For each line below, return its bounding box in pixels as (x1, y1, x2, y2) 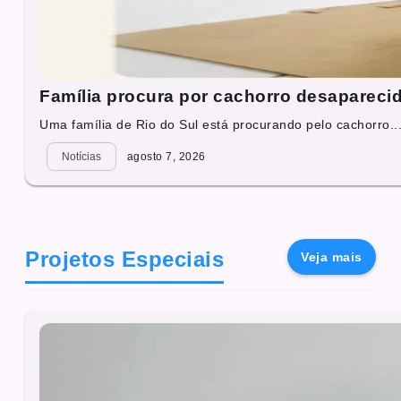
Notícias (62, 150, 101, 164)
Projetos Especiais (25, 247, 225, 272)
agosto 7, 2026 (124, 150, 206, 164)
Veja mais (301, 250, 363, 265)
